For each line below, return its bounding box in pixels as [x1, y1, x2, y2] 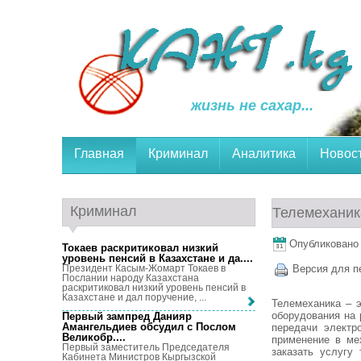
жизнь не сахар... [191, 98, 313, 114]
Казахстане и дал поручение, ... [62, 292, 206, 303]
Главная [74, 147, 124, 160]
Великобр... [62, 331, 122, 344]
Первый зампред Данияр [62, 310, 192, 323]
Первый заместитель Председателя [62, 342, 230, 354]
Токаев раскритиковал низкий [62, 242, 218, 254]
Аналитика [232, 147, 296, 160]
